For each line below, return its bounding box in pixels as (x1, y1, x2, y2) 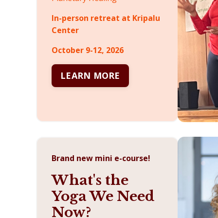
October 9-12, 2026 (52, 45, 124, 56)
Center (52, 25, 79, 36)
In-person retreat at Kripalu (52, 13, 160, 24)
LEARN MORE (60, 70, 120, 82)
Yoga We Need (52, 188, 155, 205)
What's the (52, 172, 128, 189)
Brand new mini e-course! (52, 153, 150, 164)
